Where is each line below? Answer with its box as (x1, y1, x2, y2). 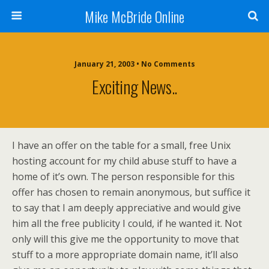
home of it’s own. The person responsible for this (12, 170, 235, 183)
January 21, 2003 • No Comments (74, 59, 195, 69)
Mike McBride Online (85, 5, 184, 27)
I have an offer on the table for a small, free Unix (12, 139, 231, 152)
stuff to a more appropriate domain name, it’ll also (12, 248, 238, 261)
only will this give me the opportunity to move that (12, 232, 239, 246)
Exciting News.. (92, 74, 177, 99)
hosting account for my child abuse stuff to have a (12, 154, 237, 168)
